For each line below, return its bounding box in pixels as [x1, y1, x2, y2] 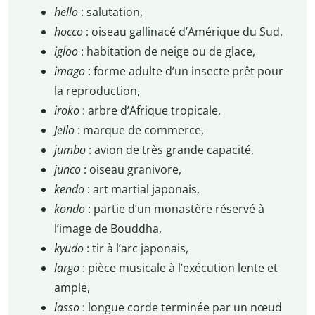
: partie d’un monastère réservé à [87, 200, 264, 217]
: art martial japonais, [86, 181, 200, 197]
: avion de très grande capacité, [88, 141, 254, 157]
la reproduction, [53, 82, 140, 98]
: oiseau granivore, [83, 161, 181, 177]
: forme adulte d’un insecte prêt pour [87, 63, 283, 79]
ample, [53, 279, 90, 295]
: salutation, [80, 4, 143, 20]
